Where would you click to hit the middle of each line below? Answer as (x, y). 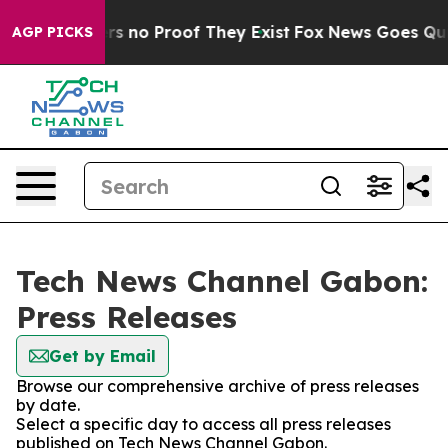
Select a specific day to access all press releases (203, 424)
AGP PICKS (52, 32)
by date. (48, 405)
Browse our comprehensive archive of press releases (217, 386)
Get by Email (102, 356)
